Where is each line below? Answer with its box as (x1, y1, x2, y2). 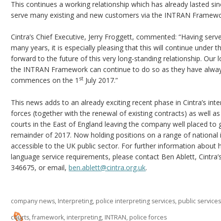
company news (11, 197, 55, 206)
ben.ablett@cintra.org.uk (69, 162, 146, 172)
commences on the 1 (11, 75, 79, 85)
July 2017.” (83, 75, 118, 85)
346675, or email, (11, 162, 69, 172)
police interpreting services (96, 197, 176, 206)
